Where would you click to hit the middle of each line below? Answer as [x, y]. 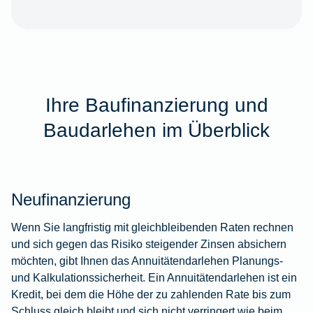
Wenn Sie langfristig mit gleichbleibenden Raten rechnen [152, 227]
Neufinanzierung [71, 200]
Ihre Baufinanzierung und [156, 105]
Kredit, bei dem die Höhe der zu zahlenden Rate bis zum [151, 294]
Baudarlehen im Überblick [156, 130]
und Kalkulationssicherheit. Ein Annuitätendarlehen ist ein [154, 278]
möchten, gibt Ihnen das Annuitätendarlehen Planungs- [147, 261]
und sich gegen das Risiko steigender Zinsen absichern [149, 244]
